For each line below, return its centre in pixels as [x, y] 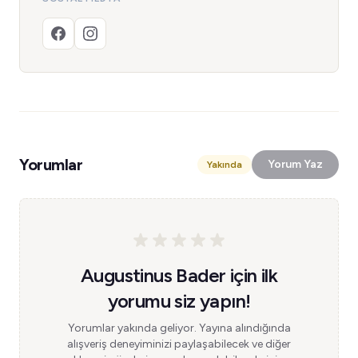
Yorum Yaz [295, 164]
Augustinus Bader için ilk [179, 275]
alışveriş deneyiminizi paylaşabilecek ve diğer [179, 344]
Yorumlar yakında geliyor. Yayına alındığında [179, 328]
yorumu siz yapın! [179, 301]
